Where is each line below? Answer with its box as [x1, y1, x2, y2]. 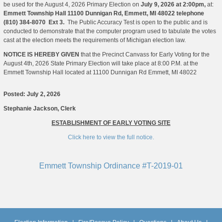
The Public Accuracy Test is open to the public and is [67, 19, 208, 26]
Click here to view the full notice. [68, 134, 154, 141]
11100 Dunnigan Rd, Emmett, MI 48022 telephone [67, 10, 204, 17]
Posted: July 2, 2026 [3, 91, 60, 98]
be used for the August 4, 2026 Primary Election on [3, 1, 141, 8]
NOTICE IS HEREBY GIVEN [3, 51, 79, 58]
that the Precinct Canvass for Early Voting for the [79, 51, 210, 58]
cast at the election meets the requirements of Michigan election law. [3, 37, 186, 44]
